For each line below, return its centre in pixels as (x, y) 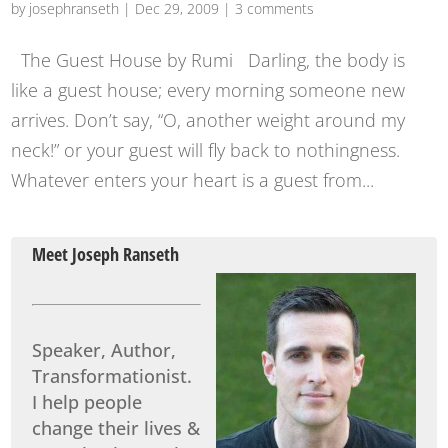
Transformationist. (112, 375)
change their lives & (116, 427)
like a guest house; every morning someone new (208, 89)
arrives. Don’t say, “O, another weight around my (208, 119)
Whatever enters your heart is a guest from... (193, 179)
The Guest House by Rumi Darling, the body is (208, 59)
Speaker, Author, (104, 349)
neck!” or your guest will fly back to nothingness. (206, 149)
